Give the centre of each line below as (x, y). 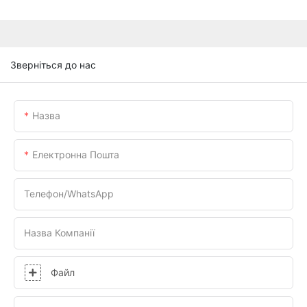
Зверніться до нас (53, 64)
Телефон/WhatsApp (69, 193)
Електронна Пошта (76, 154)
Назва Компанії (59, 232)
